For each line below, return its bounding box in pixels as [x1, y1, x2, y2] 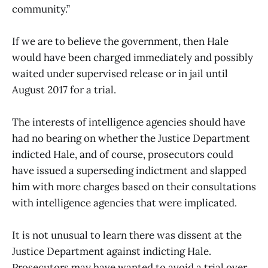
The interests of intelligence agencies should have [12, 115, 245, 129]
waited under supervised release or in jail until [12, 67, 228, 81]
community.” [12, 2, 70, 16]
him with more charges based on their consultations [12, 180, 256, 194]
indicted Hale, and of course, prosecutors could [12, 148, 233, 162]
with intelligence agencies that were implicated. [12, 196, 237, 210]
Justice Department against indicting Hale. [12, 245, 211, 258]
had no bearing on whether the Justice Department [12, 132, 250, 145]
